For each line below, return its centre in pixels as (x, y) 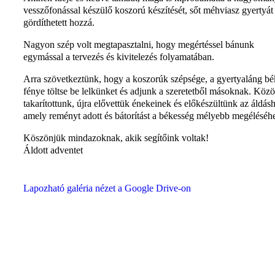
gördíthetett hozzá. (59, 22)
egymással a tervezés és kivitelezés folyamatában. (119, 56)
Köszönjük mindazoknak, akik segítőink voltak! (116, 137)
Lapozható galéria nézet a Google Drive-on (107, 188)
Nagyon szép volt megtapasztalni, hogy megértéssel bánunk (139, 44)
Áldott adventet (53, 150)
